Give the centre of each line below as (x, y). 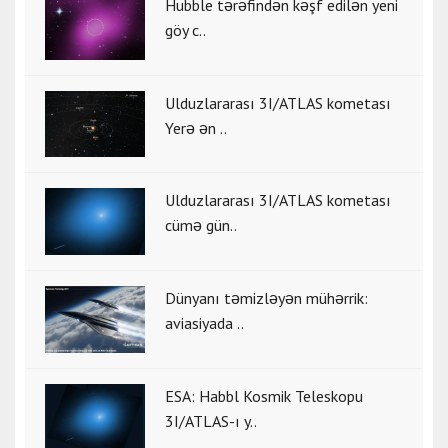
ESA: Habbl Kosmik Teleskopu (264, 395)
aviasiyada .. (204, 322)
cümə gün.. (201, 225)
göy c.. (185, 29)
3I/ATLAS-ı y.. (211, 420)
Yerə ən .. (196, 127)
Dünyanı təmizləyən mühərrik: (266, 297)
